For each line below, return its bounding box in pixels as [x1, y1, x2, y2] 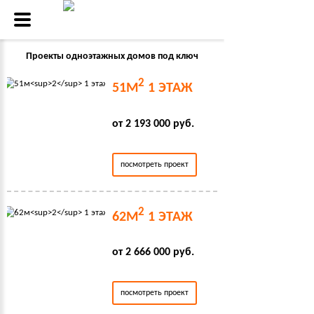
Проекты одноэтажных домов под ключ [26, 51, 198, 62]
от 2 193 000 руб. [112, 118, 194, 130]
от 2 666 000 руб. [112, 247, 194, 259]
